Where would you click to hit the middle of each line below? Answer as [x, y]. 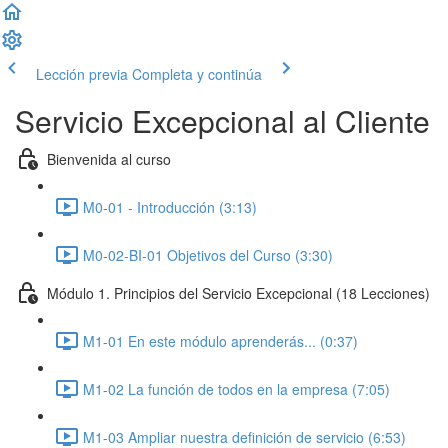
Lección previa [82, 74]
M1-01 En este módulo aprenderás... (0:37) [220, 340]
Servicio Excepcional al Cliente [222, 120]
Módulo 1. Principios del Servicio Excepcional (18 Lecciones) [238, 292]
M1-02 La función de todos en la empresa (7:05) [236, 388]
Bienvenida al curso [109, 158]
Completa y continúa [197, 74]
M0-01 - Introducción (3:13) [170, 206]
